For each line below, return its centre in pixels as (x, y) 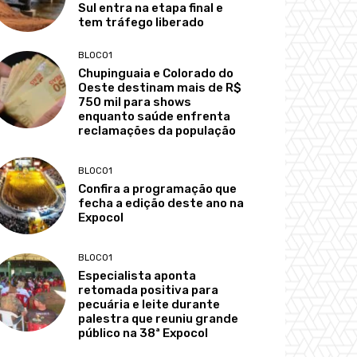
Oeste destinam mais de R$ (160, 88)
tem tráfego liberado (141, 23)
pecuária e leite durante (149, 305)
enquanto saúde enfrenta (155, 117)
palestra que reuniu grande (159, 319)
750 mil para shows (135, 102)
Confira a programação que (158, 189)
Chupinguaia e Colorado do (156, 74)
